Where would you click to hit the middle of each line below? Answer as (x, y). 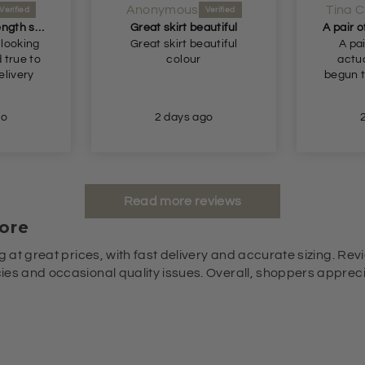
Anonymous (162, 9)
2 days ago (184, 117)
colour (184, 59)
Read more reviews (182, 201)
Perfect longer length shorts (39, 27)
